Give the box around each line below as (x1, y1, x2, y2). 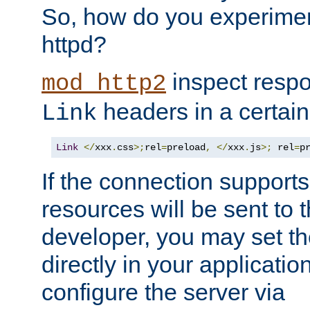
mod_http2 (42, 71, 166, 98)
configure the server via (42, 279, 285, 306)
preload (167, 142, 206, 154)
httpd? (42, 31, 107, 58)
